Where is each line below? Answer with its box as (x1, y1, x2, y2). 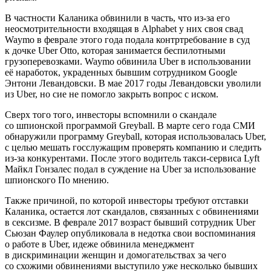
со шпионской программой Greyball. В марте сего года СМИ (5, 120, 255, 131)
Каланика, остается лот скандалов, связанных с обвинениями (5, 206, 259, 217)
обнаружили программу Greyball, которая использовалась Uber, (5, 131, 266, 142)
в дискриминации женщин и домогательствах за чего (5, 249, 226, 260)
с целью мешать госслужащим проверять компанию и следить (5, 142, 261, 152)
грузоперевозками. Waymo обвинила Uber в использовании (5, 56, 251, 67)
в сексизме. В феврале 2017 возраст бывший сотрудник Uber (5, 217, 255, 227)
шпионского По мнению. (5, 174, 109, 185)
